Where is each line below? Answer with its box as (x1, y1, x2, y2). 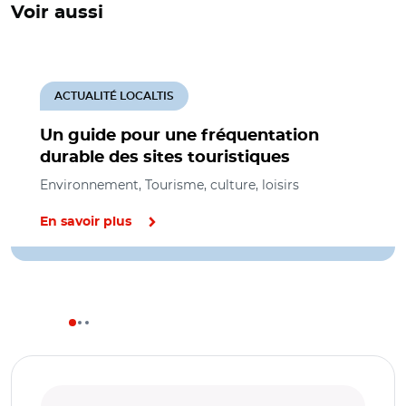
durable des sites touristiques (40, 150, 290, 166)
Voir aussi (11, 4, 103, 22)
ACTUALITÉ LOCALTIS (54, 91, 174, 101)
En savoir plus (40, 216, 131, 228)
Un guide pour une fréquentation (40, 128, 319, 144)
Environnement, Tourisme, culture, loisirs (40, 177, 299, 193)
